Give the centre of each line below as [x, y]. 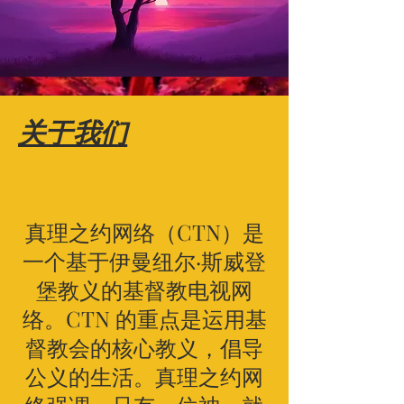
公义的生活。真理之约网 [144, 376]
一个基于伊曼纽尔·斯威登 [144, 261]
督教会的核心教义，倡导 [144, 347]
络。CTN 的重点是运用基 [144, 318]
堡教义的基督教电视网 [144, 289]
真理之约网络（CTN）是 [144, 232]
